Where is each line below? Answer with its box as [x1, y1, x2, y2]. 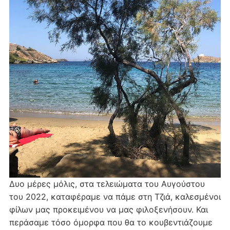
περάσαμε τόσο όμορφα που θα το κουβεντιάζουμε [9, 217, 213, 227]
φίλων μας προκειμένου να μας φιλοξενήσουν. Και [9, 204, 208, 215]
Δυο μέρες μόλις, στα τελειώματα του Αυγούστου [9, 178, 205, 189]
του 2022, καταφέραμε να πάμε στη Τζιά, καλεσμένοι [9, 191, 221, 202]
